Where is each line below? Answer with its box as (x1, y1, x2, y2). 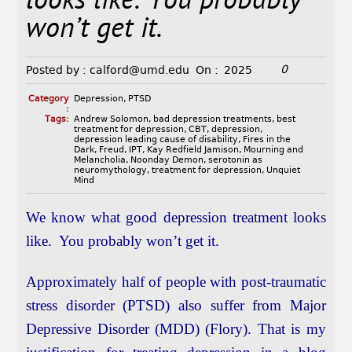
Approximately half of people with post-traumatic (26, 273, 326, 291)
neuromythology (73, 165, 147, 176)
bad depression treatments (152, 114, 272, 125)
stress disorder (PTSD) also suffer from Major (26, 297, 326, 314)
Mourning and (243, 145, 303, 156)
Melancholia (73, 155, 126, 166)
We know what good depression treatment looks (26, 209, 326, 226)
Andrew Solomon (73, 114, 148, 125)
